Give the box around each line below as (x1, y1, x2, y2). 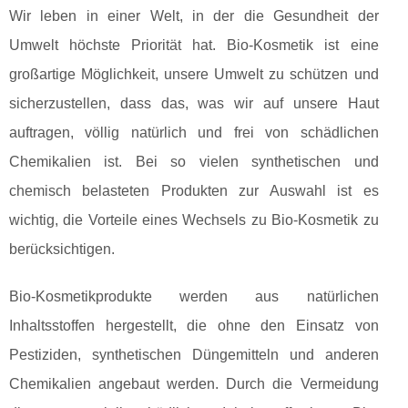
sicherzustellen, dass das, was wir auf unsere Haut (9, 95, 379, 111)
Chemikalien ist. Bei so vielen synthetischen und (9, 153, 379, 169)
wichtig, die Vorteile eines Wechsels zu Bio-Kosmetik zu (9, 211, 379, 228)
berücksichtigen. (9, 240, 115, 257)
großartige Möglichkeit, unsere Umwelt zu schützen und (9, 66, 379, 82)
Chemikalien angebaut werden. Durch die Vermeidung (9, 375, 379, 392)
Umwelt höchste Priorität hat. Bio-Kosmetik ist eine (9, 36, 379, 53)
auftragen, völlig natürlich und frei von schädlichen (9, 124, 379, 140)
